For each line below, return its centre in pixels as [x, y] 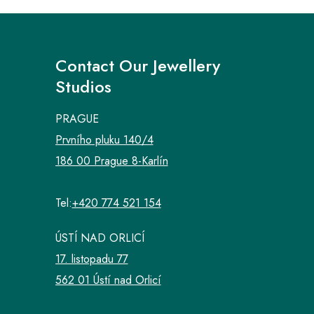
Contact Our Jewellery [137, 66]
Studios [83, 87]
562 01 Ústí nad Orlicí [108, 280]
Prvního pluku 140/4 [104, 140]
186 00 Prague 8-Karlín [111, 161]
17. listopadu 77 [91, 259]
